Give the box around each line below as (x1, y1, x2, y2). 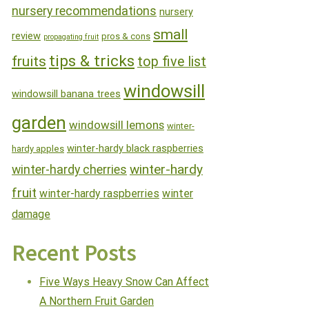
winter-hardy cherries (12, 161, 127, 177)
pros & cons (101, 30, 150, 41)
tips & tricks (49, 51, 134, 70)
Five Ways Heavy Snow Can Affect (39, 275, 209, 288)
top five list (137, 53, 206, 70)
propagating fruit (43, 32, 99, 41)
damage (12, 207, 50, 221)
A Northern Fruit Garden (39, 294, 154, 308)
